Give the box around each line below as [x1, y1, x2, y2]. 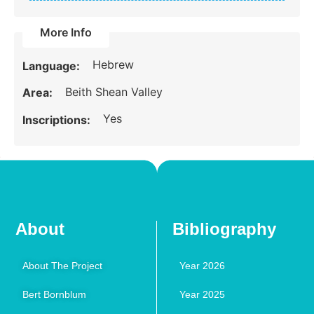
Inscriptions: [22, 112, 94, 127]
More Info [40, 25, 93, 39]
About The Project [22, 260, 103, 272]
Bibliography [172, 219, 277, 239]
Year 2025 [179, 289, 226, 301]
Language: [22, 58, 83, 73]
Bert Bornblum [22, 289, 87, 301]
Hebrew [93, 57, 135, 72]
